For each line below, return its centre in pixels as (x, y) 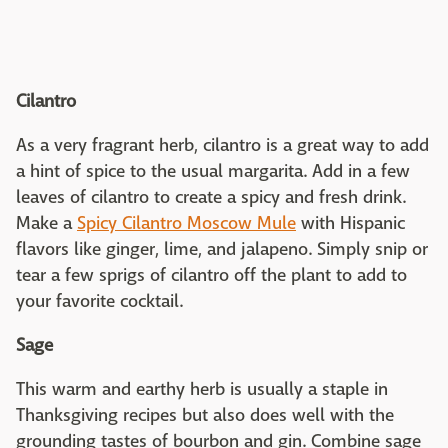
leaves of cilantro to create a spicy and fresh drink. (211, 197)
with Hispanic (350, 223)
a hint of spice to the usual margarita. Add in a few (213, 171)
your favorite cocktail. (99, 301)
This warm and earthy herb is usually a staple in (202, 389)
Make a (46, 223)
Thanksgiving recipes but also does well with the (205, 415)
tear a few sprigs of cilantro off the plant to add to (211, 275)
